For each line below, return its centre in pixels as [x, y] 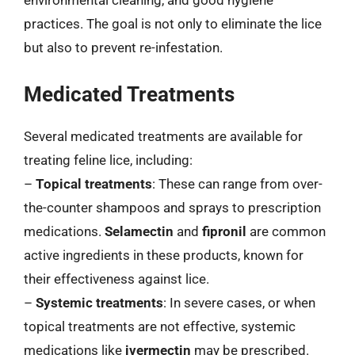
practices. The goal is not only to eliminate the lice [173, 24]
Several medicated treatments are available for [163, 136]
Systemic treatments [99, 302]
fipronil [224, 231]
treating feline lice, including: [108, 160]
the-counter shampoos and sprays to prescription [172, 207]
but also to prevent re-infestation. [123, 48]
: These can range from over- [237, 183]
